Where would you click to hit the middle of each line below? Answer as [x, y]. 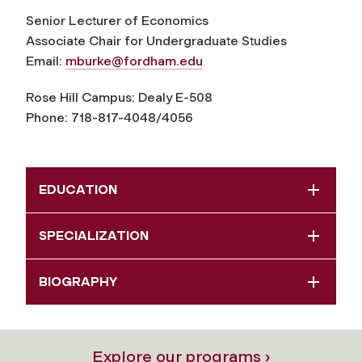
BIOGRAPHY [78, 281]
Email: [46, 61]
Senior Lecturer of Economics [117, 20]
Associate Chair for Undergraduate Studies [156, 40]
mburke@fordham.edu [134, 61]
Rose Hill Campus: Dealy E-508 [119, 97]
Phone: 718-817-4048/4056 [109, 117]
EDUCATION [78, 189]
